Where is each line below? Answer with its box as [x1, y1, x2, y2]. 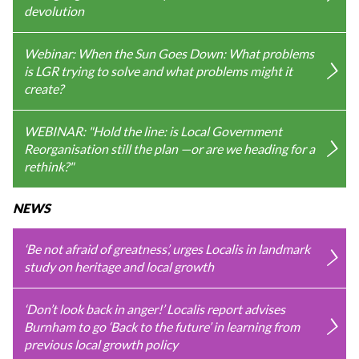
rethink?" [24, 158, 74, 174]
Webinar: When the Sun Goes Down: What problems [24, 45, 314, 61]
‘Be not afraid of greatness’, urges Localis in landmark [24, 240, 310, 256]
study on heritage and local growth [24, 258, 214, 274]
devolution [24, 2, 84, 18]
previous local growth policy [24, 336, 178, 352]
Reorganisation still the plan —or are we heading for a [24, 140, 315, 156]
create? [24, 80, 63, 96]
